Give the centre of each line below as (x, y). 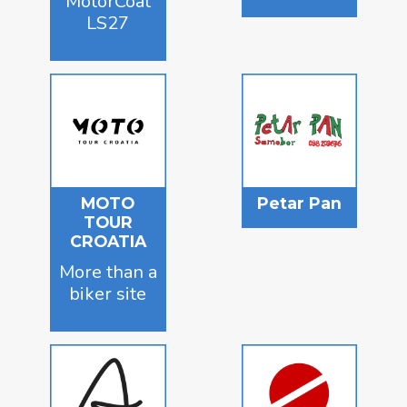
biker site (108, 294)
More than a (108, 273)
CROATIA (108, 242)
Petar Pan (299, 203)
